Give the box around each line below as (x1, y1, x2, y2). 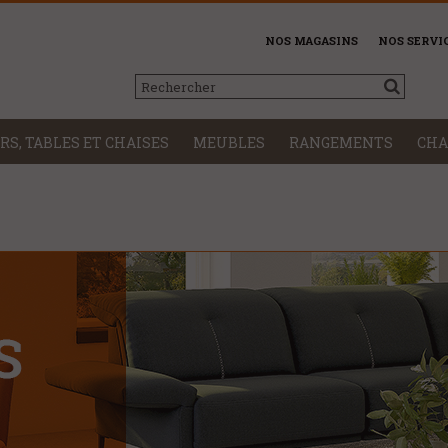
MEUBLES (193, 132, 265, 152)
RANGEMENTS (289, 132, 393, 152)
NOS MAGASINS (265, 33, 358, 48)
